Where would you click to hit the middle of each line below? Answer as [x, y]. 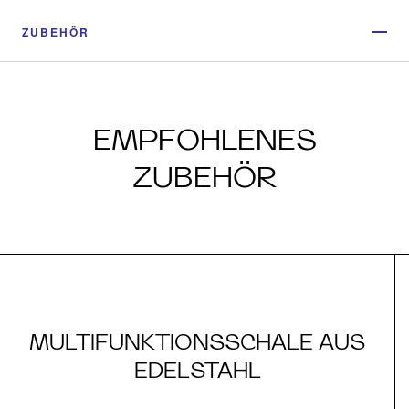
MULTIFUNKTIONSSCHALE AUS [197, 342]
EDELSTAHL [197, 370]
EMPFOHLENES [204, 139]
